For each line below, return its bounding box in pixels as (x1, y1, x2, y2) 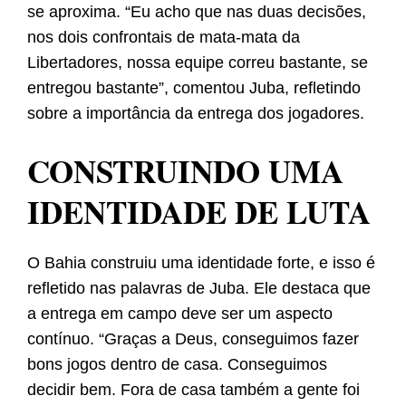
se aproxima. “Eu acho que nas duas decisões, (27, 3, 366, 22)
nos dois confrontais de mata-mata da (27, 28, 300, 47)
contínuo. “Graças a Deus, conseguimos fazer (27, 330, 359, 349)
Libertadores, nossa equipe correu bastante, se (27, 53, 368, 72)
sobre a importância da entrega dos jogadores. (27, 104, 364, 123)
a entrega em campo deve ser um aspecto (27, 304, 333, 324)
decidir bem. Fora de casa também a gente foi (27, 381, 360, 400)
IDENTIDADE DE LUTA (27, 188, 371, 236)
